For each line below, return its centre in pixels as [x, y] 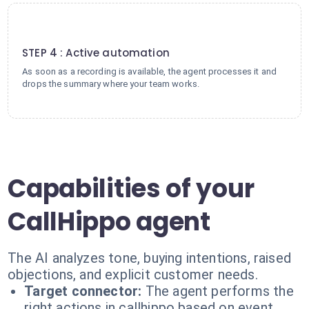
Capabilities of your [131, 189]
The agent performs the [219, 291]
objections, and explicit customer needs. [133, 275]
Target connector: [83, 291]
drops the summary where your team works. [111, 84]
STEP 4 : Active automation [96, 53]
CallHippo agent [109, 222]
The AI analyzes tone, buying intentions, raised [150, 258]
